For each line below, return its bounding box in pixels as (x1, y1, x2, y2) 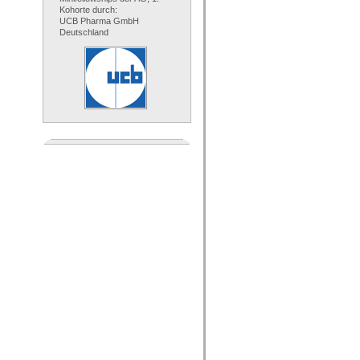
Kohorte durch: (59, 5, 117, 15)
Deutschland (59, 27, 108, 38)
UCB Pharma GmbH (59, 16, 139, 27)
